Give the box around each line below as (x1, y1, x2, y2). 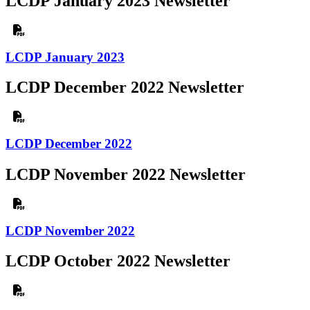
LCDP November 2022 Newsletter (6, 165, 246, 183)
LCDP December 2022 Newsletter (6, 78, 244, 97)
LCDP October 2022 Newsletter (6, 252, 230, 271)
